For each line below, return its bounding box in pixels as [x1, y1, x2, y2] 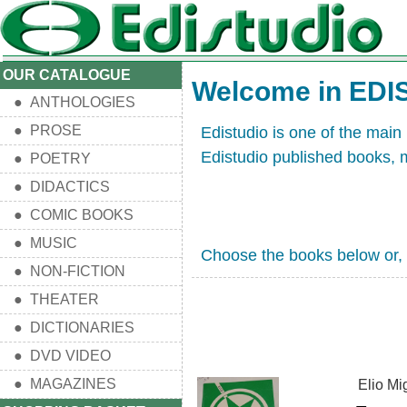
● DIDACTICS [14, 179, 110, 194]
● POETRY [14, 151, 91, 166]
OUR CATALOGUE [3, 67, 131, 83]
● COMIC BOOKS [14, 207, 134, 223]
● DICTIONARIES [14, 320, 134, 335]
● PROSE [14, 123, 82, 138]
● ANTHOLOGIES [14, 94, 135, 110]
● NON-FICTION [14, 263, 125, 279]
